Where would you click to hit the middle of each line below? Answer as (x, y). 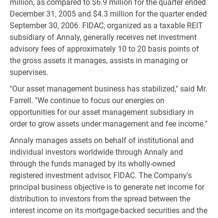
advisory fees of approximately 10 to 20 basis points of (104, 49)
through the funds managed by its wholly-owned (92, 164)
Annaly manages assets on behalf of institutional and (102, 140)
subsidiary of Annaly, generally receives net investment (103, 37)
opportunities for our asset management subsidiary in (102, 112)
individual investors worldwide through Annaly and (96, 152)
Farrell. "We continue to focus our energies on (87, 100)
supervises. (29, 72)
